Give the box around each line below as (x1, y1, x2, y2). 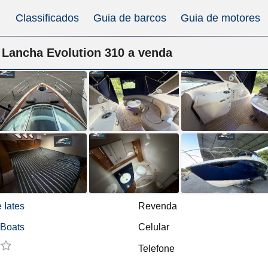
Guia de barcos (93, 12, 166, 24)
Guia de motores (181, 12, 260, 24)
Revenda (138, 201, 177, 211)
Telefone (138, 243, 175, 254)
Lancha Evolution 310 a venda (1, 45, 172, 59)
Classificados (16, 12, 79, 24)
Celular (138, 222, 169, 232)
